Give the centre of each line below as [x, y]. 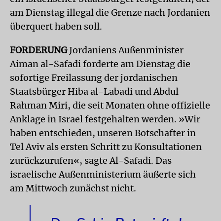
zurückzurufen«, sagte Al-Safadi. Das [91, 161]
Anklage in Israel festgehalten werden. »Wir [105, 119]
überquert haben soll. [56, 26]
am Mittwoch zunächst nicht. [73, 188]
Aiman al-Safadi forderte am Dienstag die [100, 64]
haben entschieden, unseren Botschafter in [103, 133]
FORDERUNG [38, 50]
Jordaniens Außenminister [125, 50]
